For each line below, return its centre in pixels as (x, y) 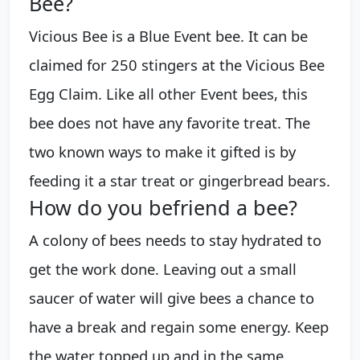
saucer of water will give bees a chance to (172, 298)
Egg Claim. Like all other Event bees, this (168, 94)
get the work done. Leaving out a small (163, 269)
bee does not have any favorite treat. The (170, 123)
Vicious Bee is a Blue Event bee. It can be (168, 36)
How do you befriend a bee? (163, 208)
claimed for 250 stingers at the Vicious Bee (177, 65)
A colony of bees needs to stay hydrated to (175, 240)
